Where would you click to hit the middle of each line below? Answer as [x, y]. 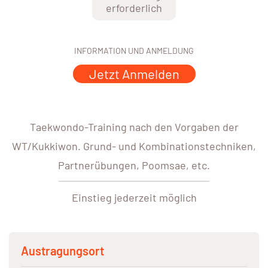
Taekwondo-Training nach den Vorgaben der [134, 127]
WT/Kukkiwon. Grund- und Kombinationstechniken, [134, 146]
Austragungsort [63, 251]
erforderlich [134, 8]
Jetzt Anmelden [134, 74]
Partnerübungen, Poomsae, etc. [134, 165]
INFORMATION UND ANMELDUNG [134, 51]
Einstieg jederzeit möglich [134, 198]
